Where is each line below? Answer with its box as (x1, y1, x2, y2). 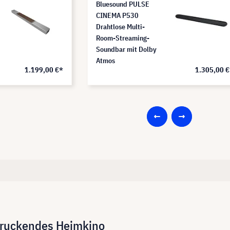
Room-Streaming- (96, 33, 149, 43)
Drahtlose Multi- (96, 22, 145, 31)
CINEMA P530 (96, 10, 139, 20)
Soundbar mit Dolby (96, 44, 157, 54)
